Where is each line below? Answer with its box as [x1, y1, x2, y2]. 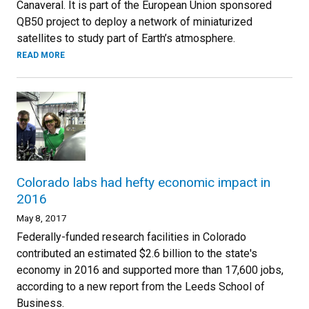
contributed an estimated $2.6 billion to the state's [17, 246, 257, 260]
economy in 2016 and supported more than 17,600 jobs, [17, 263, 283, 277]
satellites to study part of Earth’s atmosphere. [17, 31, 235, 45]
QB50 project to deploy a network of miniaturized [17, 14, 252, 28]
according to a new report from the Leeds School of [17, 279, 265, 293]
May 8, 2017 [17, 212, 67, 223]
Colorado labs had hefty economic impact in [17, 174, 270, 190]
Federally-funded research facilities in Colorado [17, 230, 246, 243]
